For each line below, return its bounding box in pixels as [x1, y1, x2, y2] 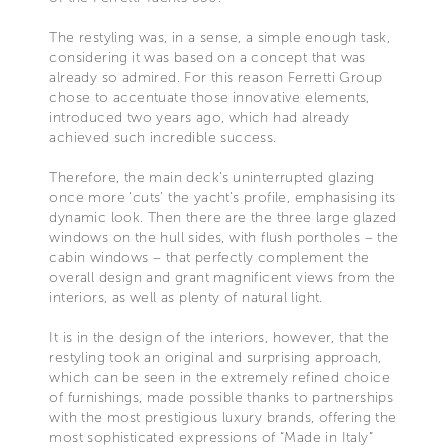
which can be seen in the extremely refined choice [49, 368, 390, 386]
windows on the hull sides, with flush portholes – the [49, 228, 399, 246]
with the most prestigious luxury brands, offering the [49, 408, 397, 426]
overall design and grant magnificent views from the [49, 268, 396, 286]
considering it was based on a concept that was [49, 48, 366, 66]
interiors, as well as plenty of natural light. [49, 288, 323, 306]
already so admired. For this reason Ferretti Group [49, 68, 383, 86]
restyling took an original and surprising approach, [49, 348, 382, 366]
